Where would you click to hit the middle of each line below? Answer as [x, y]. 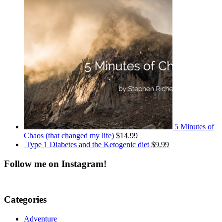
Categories [25, 200]
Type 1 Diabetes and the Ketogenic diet [87, 145]
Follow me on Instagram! [55, 164]
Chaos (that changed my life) [69, 136]
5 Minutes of [194, 127]
